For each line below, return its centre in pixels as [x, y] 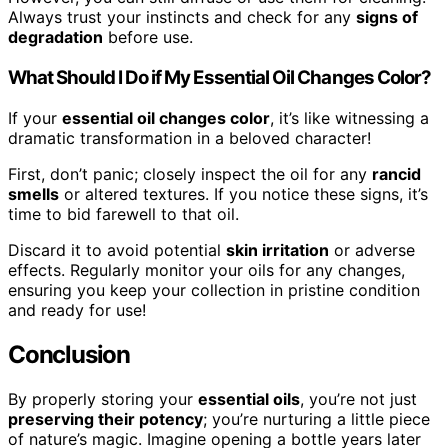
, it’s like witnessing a [349, 117]
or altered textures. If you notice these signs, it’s [243, 193]
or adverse [372, 249]
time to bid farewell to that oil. [123, 213]
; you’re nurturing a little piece [316, 418]
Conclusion [69, 354]
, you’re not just [358, 398]
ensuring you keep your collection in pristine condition [214, 289]
